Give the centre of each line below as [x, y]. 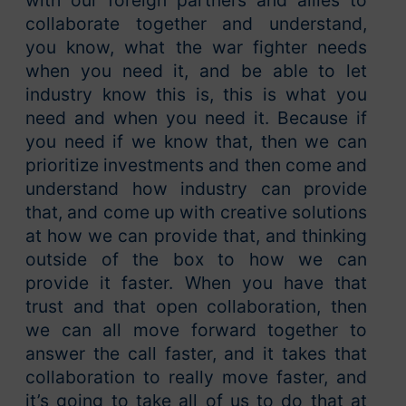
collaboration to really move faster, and [196, 377]
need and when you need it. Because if [196, 118]
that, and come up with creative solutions [196, 213]
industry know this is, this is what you [196, 95]
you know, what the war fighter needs [196, 48]
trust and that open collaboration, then [196, 307]
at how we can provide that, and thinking [196, 236]
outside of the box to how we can [196, 260]
